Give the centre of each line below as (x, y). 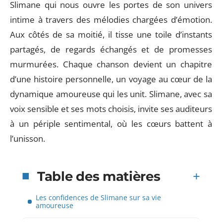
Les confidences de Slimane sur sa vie (98, 197)
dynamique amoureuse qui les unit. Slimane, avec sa (111, 94)
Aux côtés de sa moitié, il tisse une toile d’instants (111, 34)
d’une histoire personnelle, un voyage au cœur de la (111, 79)
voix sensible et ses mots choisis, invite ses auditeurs (111, 109)
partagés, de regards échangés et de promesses (111, 49)
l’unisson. (28, 139)
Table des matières (99, 176)
